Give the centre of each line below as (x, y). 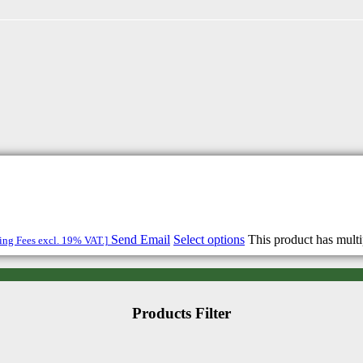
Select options (209, 240)
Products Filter (181, 313)
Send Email (141, 240)
